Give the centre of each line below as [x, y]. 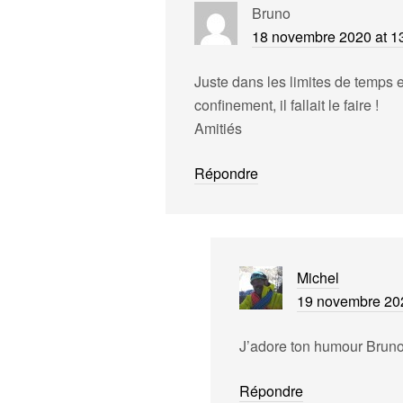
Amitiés [218, 128]
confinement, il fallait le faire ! [287, 105]
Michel [318, 278]
